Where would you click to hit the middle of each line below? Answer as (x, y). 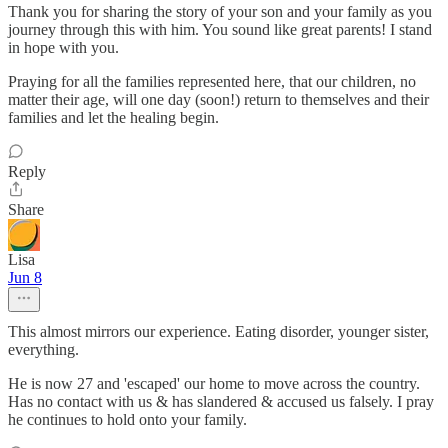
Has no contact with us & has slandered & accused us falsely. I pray (221, 402)
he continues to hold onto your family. (127, 420)
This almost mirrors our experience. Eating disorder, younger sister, (218, 332)
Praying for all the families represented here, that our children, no (212, 82)
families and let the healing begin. (113, 118)
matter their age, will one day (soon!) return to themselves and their (218, 100)
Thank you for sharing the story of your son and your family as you (220, 12)
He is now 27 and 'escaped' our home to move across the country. (214, 384)
